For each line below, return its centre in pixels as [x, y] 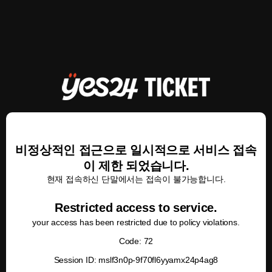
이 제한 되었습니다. [136, 166]
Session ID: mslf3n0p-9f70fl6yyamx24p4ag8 [136, 260]
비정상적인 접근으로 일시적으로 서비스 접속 [136, 150]
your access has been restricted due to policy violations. [136, 222]
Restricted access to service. [136, 208]
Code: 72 [136, 241]
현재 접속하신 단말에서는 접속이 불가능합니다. [136, 179]
